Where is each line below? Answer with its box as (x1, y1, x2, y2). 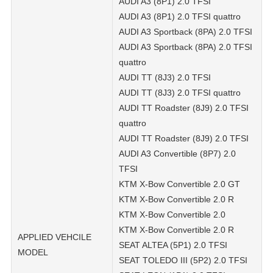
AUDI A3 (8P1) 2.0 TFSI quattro (119, 12, 241, 22)
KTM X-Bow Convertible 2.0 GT (119, 179, 240, 190)
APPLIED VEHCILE (18, 232, 91, 243)
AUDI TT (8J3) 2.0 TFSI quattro (119, 88, 241, 98)
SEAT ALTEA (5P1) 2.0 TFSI (119, 240, 227, 250)
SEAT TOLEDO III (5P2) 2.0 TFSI (119, 255, 247, 266)
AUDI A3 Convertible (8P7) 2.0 (119, 149, 236, 159)
